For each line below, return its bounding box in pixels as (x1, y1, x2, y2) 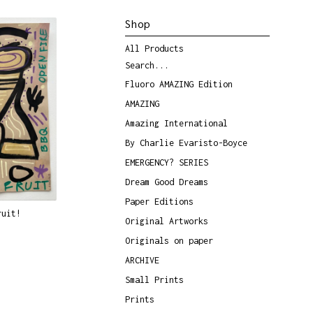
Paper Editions (124, 196, 194, 207)
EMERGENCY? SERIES (124, 156, 208, 168)
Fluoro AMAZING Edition (124, 78, 233, 89)
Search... (124, 59, 169, 71)
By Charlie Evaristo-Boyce (124, 137, 247, 148)
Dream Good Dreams (124, 176, 208, 187)
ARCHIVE (124, 254, 159, 265)
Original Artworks (124, 215, 208, 226)
